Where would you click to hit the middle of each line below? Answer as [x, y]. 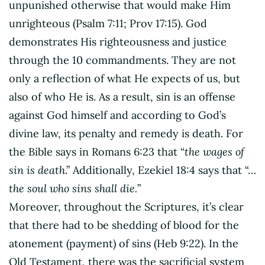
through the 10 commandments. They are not [122, 60]
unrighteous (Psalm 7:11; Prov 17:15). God [108, 23]
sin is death [37, 170]
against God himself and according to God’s [117, 115]
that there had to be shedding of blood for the [124, 225]
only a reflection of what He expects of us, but [125, 78]
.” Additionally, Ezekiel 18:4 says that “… [161, 170]
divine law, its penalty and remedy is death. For [126, 133]
